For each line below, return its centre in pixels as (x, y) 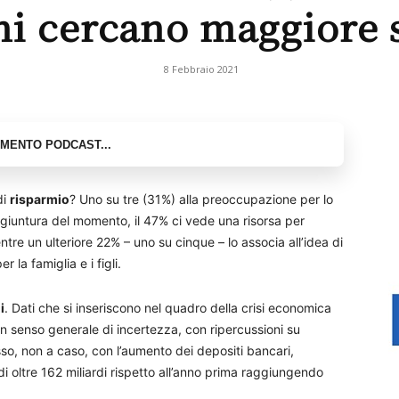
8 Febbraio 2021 (201, 69)
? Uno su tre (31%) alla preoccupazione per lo (201, 199)
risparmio (40, 199)
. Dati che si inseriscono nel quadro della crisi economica (168, 308)
